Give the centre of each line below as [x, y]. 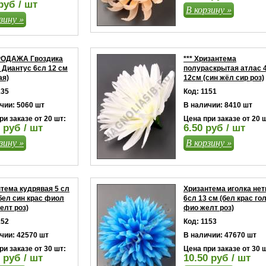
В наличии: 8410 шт [218, 105]
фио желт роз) [209, 208]
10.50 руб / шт [217, 258]
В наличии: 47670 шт [220, 235]
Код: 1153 [200, 221]
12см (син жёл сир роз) [224, 78]
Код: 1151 [200, 91]
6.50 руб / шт [214, 128]
